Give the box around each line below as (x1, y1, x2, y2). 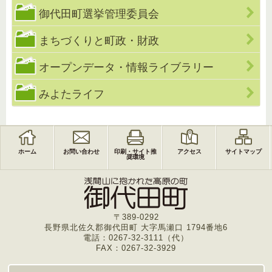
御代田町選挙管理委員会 (38, 7, 159, 21)
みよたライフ (38, 87, 104, 101)
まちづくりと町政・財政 (38, 34, 159, 47)
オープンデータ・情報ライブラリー (38, 61, 214, 74)
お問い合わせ (63, 148, 100, 155)
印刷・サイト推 (114, 148, 157, 155)
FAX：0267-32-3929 (96, 243, 176, 253)
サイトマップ (225, 148, 262, 155)
